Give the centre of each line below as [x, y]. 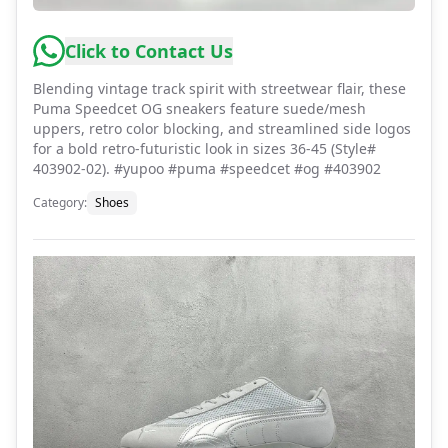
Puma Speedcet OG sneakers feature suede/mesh [199, 108]
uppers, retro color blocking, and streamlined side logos [222, 128]
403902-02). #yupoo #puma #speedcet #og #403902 [207, 168]
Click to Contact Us [149, 50]
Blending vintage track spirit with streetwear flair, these [219, 88]
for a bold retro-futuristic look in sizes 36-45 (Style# [204, 148]
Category [58, 202]
